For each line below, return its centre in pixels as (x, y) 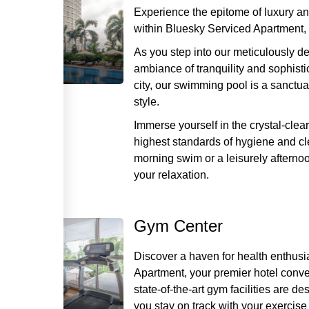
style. (147, 102)
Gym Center (178, 226)
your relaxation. (171, 175)
